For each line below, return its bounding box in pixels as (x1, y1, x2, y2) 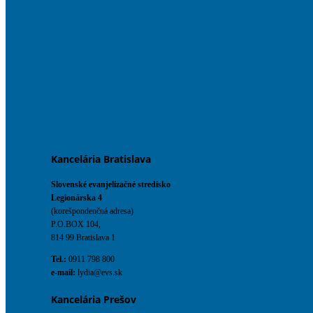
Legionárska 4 (51, 193, 102, 203)
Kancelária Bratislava (51, 152, 151, 166)
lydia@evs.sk (75, 268, 122, 278)
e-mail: (51, 268, 75, 278)
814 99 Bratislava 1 (51, 233, 115, 243)
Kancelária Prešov (51, 293, 136, 307)
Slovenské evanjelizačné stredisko (51, 180, 170, 190)
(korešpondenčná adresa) (51, 206, 133, 217)
